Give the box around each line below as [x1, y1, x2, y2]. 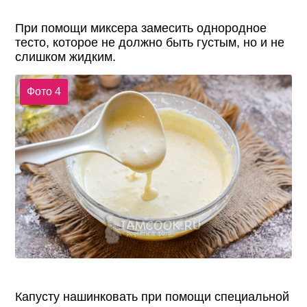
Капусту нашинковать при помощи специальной [15, 289, 290, 304]
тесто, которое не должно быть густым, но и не [15, 35, 285, 49]
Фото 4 [26, 85, 61, 97]
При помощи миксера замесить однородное [15, 21, 267, 35]
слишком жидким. [15, 49, 116, 64]
